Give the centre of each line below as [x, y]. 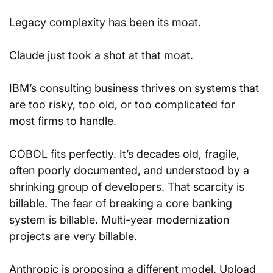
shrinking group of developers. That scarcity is [128, 187]
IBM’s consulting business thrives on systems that [136, 88]
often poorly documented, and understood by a [131, 170]
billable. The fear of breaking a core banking [122, 203]
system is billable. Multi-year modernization [121, 220]
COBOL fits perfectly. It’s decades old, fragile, [126, 154]
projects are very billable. [73, 236]
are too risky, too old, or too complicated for [124, 105]
